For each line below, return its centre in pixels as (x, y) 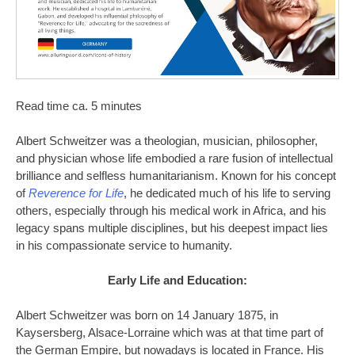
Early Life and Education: (177, 281)
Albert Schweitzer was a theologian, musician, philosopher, (167, 141)
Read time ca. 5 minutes (79, 106)
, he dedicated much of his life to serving (227, 193)
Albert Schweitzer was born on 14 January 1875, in (147, 316)
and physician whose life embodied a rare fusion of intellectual (174, 158)
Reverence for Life (76, 193)
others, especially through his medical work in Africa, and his (171, 210)
